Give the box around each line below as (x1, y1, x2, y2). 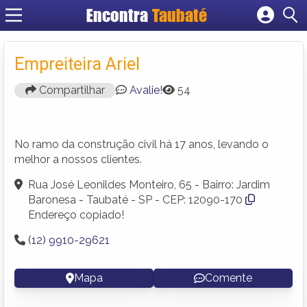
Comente (205, 271, 252, 284)
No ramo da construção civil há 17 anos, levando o (14, 137, 269, 151)
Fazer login (140, 47, 196, 60)
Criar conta (140, 62, 195, 75)
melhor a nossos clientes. (14, 152, 142, 166)
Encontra (86, 5, 153, 26)
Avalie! (130, 83, 162, 97)
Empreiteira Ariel (14, 53, 140, 74)
